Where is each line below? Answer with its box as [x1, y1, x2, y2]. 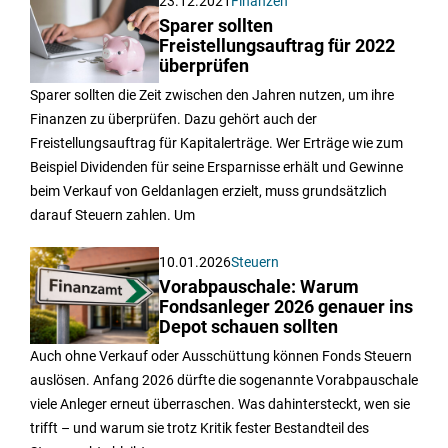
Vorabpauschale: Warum [159, 276, 360, 297]
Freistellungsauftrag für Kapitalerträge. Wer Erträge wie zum [30, 134, 403, 151]
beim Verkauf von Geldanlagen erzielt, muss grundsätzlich [30, 182, 387, 199]
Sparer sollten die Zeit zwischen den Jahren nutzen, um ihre [30, 86, 394, 103]
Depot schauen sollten [159, 316, 339, 337]
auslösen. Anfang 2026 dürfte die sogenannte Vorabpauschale [30, 371, 418, 388]
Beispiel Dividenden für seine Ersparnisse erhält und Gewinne [30, 158, 403, 175]
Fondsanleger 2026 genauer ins [159, 296, 414, 317]
